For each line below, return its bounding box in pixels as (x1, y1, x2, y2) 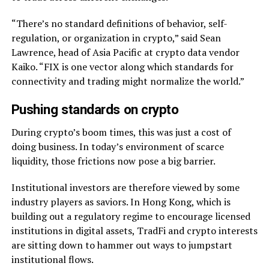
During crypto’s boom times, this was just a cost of (11, 125, 231, 139)
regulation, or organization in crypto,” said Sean (11, 31, 221, 44)
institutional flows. (11, 252, 94, 266)
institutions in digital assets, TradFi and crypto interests (11, 223, 258, 237)
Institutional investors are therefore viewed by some (11, 180, 240, 194)
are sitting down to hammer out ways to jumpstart (11, 238, 232, 252)
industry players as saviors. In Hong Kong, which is (11, 195, 231, 208)
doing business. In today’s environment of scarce (11, 139, 224, 153)
